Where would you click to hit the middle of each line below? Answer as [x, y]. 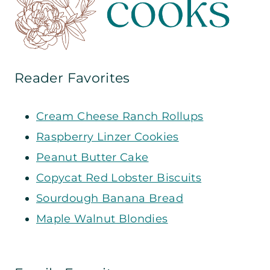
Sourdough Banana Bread [110, 198]
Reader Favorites [72, 78]
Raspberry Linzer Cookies [108, 137]
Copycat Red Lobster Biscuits [119, 177]
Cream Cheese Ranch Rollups [120, 116]
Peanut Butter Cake [93, 157]
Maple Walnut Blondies [102, 218]
